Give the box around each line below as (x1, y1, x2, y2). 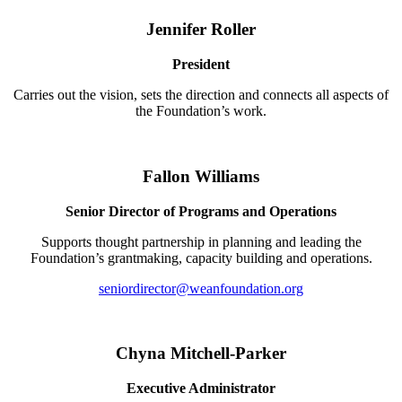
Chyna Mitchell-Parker (116, 344, 286, 363)
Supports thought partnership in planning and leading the (40, 233, 362, 249)
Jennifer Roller (146, 20, 256, 39)
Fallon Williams (143, 166, 259, 186)
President (172, 57, 230, 73)
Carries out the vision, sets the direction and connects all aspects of (13, 87, 389, 103)
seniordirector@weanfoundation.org (99, 280, 303, 296)
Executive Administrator (127, 380, 275, 396)
